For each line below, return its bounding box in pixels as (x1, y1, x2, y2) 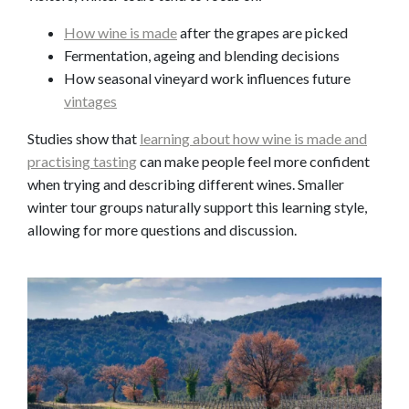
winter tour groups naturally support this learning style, (27, 198, 367, 216)
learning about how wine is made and (140, 130, 367, 148)
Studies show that (27, 130, 140, 148)
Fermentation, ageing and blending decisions (64, 47, 340, 65)
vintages (64, 92, 117, 110)
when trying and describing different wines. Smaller (27, 175, 344, 194)
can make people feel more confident (137, 152, 370, 171)
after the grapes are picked (177, 24, 348, 42)
